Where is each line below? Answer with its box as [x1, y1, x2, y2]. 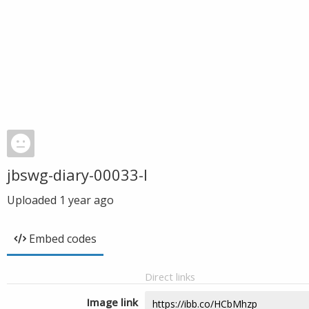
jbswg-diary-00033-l [7, 164, 148, 185]
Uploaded [7, 192, 59, 208]
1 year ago [59, 192, 114, 208]
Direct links [145, 270, 195, 283]
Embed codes [29, 231, 97, 246]
